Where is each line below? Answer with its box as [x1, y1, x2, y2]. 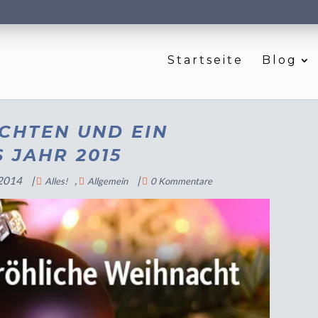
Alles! [45, 175, 68, 187]
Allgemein [87, 175, 128, 187]
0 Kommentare [150, 175, 213, 187]
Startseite [168, 53, 243, 67]
